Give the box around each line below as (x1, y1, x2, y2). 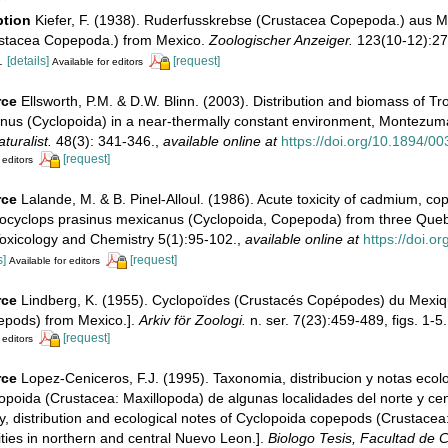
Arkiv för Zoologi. (138, 311, 246, 328)
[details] (6, 53, 49, 68)
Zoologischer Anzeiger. (208, 31, 353, 48)
